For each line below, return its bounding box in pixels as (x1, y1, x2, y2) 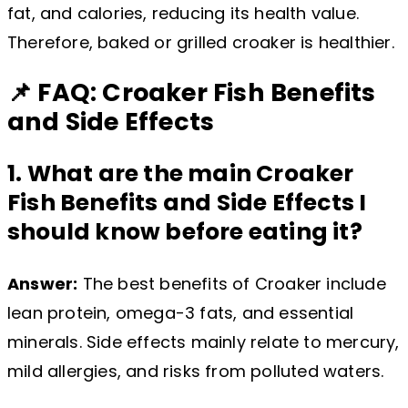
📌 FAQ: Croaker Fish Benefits (7, 75, 376, 109)
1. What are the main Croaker (7, 157, 354, 189)
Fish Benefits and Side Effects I (7, 186, 367, 219)
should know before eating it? (7, 215, 362, 248)
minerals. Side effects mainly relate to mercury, (7, 330, 400, 353)
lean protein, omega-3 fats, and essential (7, 301, 354, 324)
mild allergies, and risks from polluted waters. (7, 359, 384, 382)
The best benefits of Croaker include (77, 271, 386, 295)
